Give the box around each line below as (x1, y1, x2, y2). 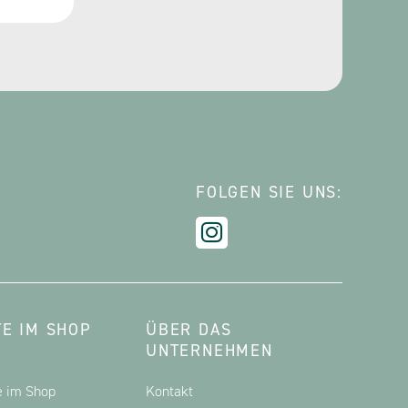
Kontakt (146, 382, 193, 402)
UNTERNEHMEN (146, 340, 273, 362)
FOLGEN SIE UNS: (196, 181, 342, 204)
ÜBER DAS (146, 319, 232, 342)
